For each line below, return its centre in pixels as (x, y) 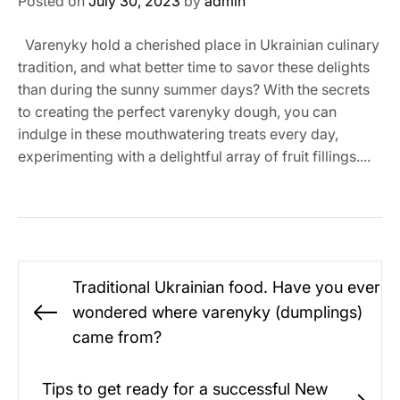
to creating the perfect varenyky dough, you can (177, 112)
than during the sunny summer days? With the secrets (194, 89)
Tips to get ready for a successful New (185, 389)
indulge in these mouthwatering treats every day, (178, 134)
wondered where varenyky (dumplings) (217, 312)
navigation (68, 305)
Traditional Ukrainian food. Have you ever (226, 287)
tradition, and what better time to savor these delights (194, 67)
